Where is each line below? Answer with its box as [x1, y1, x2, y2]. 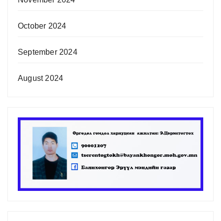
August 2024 [18, 74, 64, 82]
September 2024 [18, 48, 77, 56]
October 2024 [18, 22, 67, 30]
